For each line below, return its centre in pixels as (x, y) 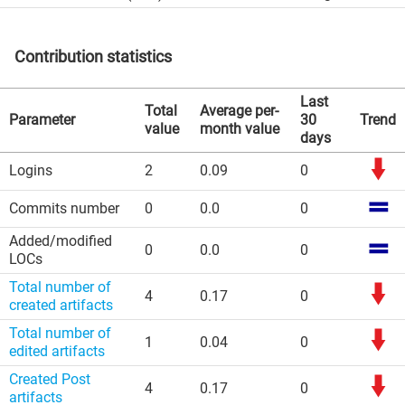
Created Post (50, 379)
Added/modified (61, 241)
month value (240, 129)
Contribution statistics (93, 57)
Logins (31, 170)
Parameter (42, 120)
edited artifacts (57, 351)
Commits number (64, 208)
